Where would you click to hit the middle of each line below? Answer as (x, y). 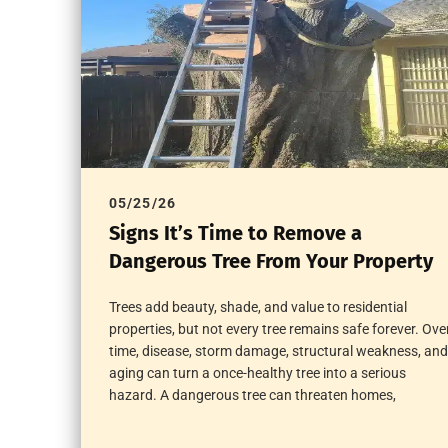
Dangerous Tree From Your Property (270, 261)
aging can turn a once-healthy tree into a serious (257, 373)
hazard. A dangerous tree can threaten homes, (252, 395)
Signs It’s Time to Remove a (235, 233)
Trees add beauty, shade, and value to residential (257, 307)
